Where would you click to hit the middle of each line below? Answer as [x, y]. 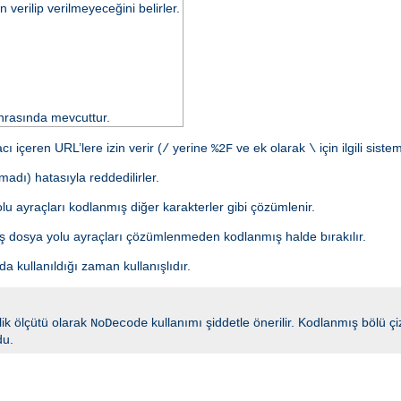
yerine [190, 147]
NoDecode [119, 323]
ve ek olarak [271, 147]
